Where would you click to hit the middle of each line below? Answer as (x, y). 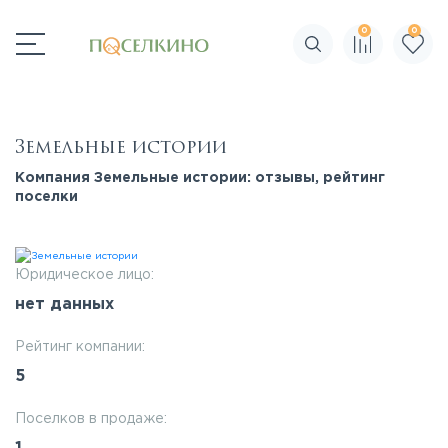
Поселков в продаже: (91, 419)
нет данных (64, 305)
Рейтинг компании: (80, 347)
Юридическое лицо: (84, 275)
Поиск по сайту (366, 51)
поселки (46, 197)
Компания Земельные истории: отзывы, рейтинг (200, 178)
